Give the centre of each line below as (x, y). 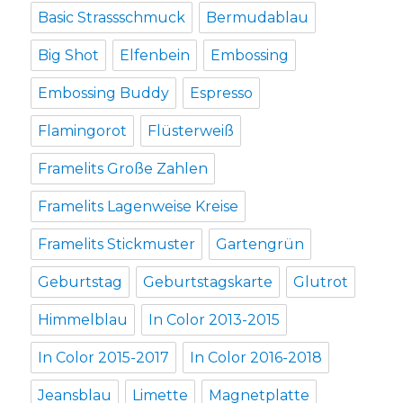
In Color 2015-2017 (104, 358)
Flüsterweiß (191, 131)
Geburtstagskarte (208, 282)
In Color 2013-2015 (215, 320)
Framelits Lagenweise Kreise (139, 207)
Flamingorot (83, 131)
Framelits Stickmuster (117, 245)
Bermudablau (258, 18)
